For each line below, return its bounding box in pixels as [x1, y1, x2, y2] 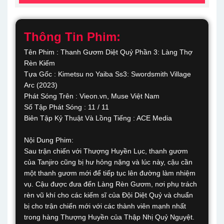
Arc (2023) [24, 81, 57, 89]
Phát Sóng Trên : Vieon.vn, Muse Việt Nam [24, 92, 159, 100]
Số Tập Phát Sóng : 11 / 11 [24, 103, 109, 111]
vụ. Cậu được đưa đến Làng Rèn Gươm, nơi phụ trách [24, 180, 197, 188]
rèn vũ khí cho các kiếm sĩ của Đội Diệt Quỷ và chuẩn [24, 191, 193, 199]
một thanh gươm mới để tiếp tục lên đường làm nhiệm [24, 169, 195, 177]
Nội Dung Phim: [24, 136, 73, 144]
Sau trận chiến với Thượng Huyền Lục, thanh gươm [24, 147, 188, 155]
